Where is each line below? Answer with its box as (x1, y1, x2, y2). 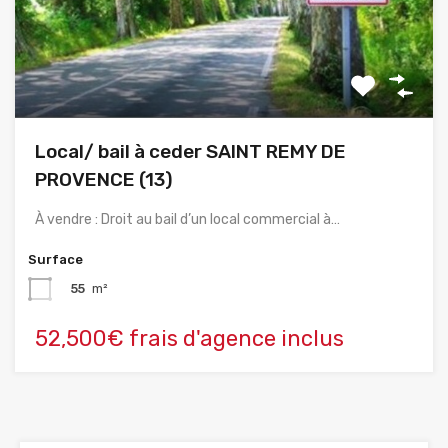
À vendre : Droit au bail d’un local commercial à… (35, 210, 340, 228)
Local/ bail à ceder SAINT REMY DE (35, 139, 346, 163)
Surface (28, 251, 83, 267)
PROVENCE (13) (35, 167, 173, 191)
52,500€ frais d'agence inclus (35, 324, 344, 352)
